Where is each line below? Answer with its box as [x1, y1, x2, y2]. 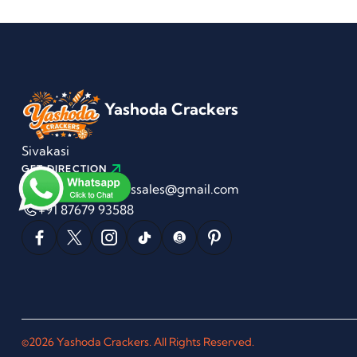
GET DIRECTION [22, 163, 108, 175]
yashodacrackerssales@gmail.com [37, 181, 239, 198]
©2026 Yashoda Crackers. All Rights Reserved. [22, 334, 254, 349]
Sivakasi [22, 143, 69, 159]
